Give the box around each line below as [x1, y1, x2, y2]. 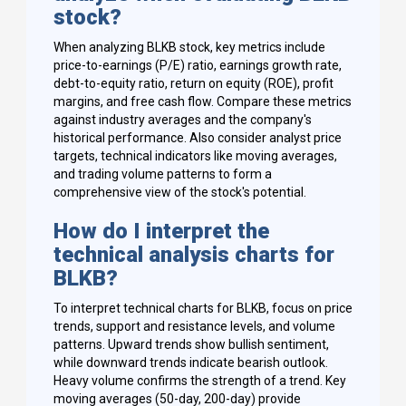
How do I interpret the [53, 218, 269, 245]
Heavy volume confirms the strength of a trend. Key [53, 373, 346, 389]
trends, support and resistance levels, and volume [53, 319, 335, 334]
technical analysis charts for [53, 242, 334, 268]
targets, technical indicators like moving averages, [53, 149, 337, 164]
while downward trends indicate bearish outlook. [53, 355, 328, 371]
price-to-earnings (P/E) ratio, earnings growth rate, [53, 58, 342, 73]
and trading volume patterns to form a [53, 167, 272, 182]
